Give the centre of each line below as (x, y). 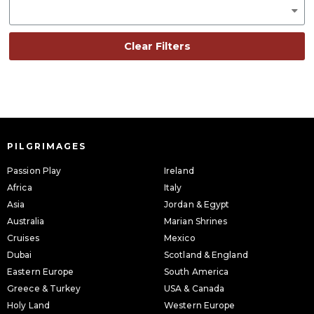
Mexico (180, 238)
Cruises (23, 238)
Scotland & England (206, 255)
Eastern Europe (41, 272)
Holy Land (28, 306)
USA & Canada (194, 289)
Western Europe (200, 306)
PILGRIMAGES (47, 146)
